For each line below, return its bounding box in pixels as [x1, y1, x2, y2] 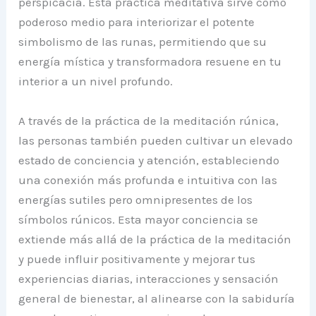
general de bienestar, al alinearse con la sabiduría [18, 291, 296, 305]
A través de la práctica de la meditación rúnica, [18, 113, 279, 128]
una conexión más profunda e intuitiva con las [18, 172, 278, 187]
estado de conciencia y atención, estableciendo [18, 152, 280, 167]
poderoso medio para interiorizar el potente [18, 15, 255, 30]
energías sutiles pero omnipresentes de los [18, 192, 253, 207]
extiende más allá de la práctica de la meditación [18, 231, 292, 246]
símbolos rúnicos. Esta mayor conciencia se [18, 212, 259, 226]
